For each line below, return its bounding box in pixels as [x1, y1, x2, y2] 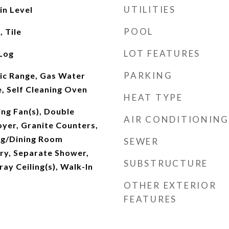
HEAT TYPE [124, 92, 183, 103]
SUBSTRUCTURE [124, 158, 208, 169]
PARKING [124, 70, 173, 81]
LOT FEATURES [124, 48, 200, 59]
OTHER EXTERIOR [124, 180, 217, 191]
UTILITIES [124, 4, 176, 15]
